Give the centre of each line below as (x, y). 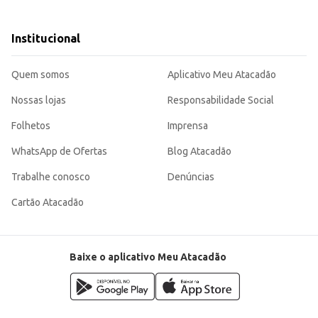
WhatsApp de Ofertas (59, 152)
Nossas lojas (39, 100)
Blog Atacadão (199, 152)
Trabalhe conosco (51, 177)
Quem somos (40, 75)
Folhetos (31, 126)
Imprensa (188, 126)
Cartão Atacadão (48, 203)
